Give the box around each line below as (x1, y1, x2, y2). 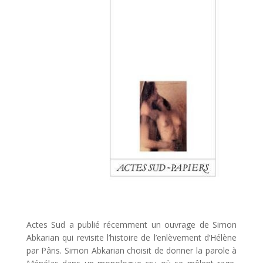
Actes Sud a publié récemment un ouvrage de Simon (26, 218, 237, 230)
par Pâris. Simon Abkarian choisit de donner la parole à (26, 244, 237, 256)
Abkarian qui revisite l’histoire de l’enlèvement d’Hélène (26, 231, 237, 243)
